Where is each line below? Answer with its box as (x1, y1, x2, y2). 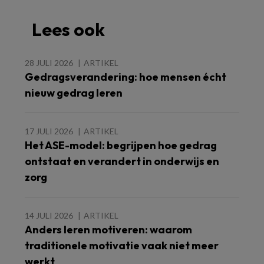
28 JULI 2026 (25, 58, 73, 68)
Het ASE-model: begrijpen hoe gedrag (25, 138, 217, 153)
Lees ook (32, 18, 105, 41)
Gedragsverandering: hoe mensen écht (25, 70, 226, 84)
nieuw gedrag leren (25, 86, 123, 100)
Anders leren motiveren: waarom (25, 223, 192, 237)
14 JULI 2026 (25, 210, 73, 221)
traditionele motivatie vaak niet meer (25, 239, 219, 253)
